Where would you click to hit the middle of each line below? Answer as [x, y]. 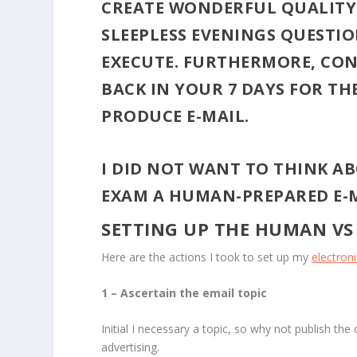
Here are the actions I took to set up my [207, 257]
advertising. [131, 347]
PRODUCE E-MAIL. [175, 116]
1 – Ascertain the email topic [184, 292]
